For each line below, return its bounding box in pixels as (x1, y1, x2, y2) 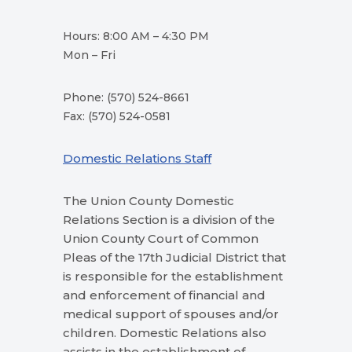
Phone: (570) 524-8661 (63, 90, 189, 105)
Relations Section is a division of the (63, 212, 275, 228)
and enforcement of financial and (63, 288, 266, 303)
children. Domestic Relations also (63, 325, 266, 341)
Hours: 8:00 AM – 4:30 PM (63, 29, 209, 44)
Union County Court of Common (63, 231, 258, 247)
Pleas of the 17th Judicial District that (63, 250, 286, 266)
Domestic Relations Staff (63, 151, 211, 167)
